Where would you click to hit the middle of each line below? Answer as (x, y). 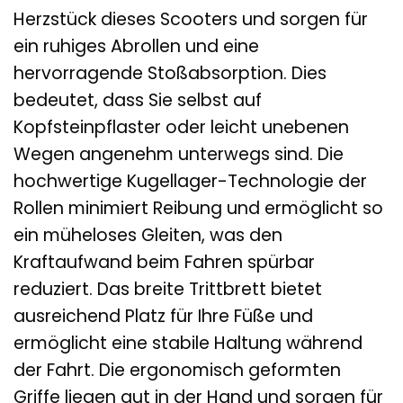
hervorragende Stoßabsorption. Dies (170, 73)
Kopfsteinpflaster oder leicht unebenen (181, 127)
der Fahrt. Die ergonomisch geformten (177, 370)
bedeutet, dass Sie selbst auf (138, 100)
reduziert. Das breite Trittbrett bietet (168, 289)
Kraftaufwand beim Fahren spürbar (164, 262)
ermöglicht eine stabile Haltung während (188, 343)
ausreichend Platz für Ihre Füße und (163, 316)
